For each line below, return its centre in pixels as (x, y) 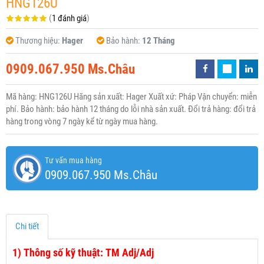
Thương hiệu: (39, 41)
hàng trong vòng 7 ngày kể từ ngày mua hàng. (82, 122)
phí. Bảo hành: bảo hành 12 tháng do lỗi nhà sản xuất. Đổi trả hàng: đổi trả (131, 109)
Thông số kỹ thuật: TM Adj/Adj (90, 253)
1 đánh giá (69, 19)
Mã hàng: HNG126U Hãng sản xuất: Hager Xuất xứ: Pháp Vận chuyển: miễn (131, 97)
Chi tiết (27, 227)
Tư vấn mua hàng (73, 161)
